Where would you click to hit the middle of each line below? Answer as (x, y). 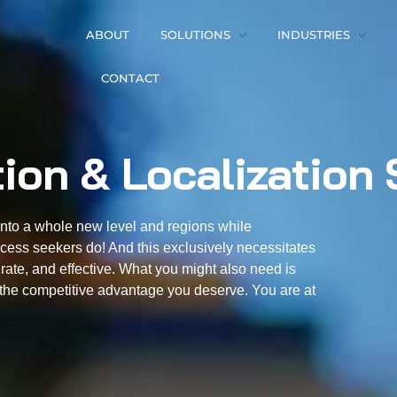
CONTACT (130, 78)
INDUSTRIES (313, 35)
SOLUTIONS (195, 35)
